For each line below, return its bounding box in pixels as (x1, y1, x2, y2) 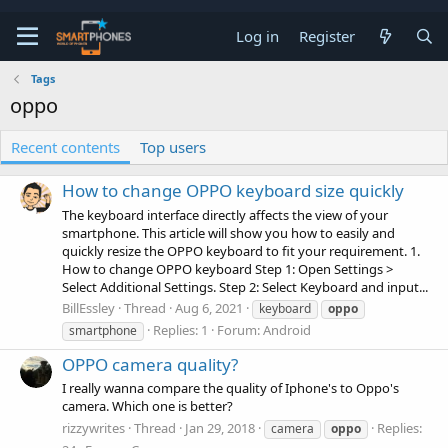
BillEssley (62, 298, 115, 317)
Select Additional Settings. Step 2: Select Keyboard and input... (62, 277, 428, 296)
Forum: (217, 320, 263, 339)
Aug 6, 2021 (175, 298, 243, 317)
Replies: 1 (153, 320, 208, 339)
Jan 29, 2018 (185, 418, 255, 437)
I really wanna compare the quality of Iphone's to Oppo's (62, 379, 399, 398)
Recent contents (11, 137, 120, 157)
